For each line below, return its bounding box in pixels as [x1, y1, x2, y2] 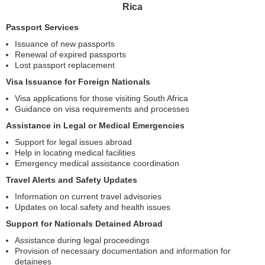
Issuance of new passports [15, 39, 115, 49]
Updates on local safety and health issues [15, 202, 170, 212]
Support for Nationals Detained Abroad [6, 219, 163, 228]
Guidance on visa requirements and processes [15, 104, 189, 114]
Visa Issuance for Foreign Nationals [6, 77, 150, 86]
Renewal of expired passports [15, 50, 126, 59]
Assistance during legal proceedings [15, 235, 150, 245]
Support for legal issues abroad [15, 137, 132, 147]
